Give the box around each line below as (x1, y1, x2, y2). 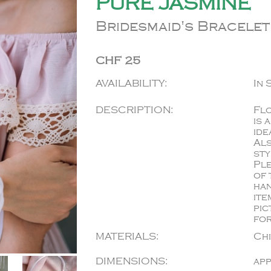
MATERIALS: (96, 231, 158, 242)
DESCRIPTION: (96, 105, 173, 116)
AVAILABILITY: (96, 78, 167, 89)
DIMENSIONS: (96, 256, 168, 267)
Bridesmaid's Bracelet (96, 18, 270, 34)
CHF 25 (96, 54, 140, 67)
